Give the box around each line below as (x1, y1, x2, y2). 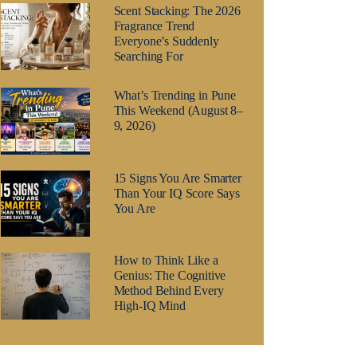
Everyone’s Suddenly (113, 33, 219, 48)
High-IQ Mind (113, 299, 186, 313)
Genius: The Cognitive (113, 269, 226, 283)
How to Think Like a (113, 253, 218, 268)
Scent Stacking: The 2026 (113, 3, 241, 18)
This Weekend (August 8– (113, 103, 243, 117)
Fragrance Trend (113, 18, 195, 33)
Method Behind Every (113, 284, 224, 298)
